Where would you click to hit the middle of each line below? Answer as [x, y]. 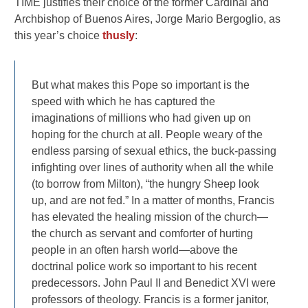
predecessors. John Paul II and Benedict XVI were [154, 283]
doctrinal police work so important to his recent [144, 266]
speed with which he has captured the [124, 101]
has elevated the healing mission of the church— [150, 217]
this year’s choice [59, 35]
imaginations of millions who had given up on [142, 118]
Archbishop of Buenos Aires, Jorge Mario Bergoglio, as [148, 19]
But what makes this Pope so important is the [141, 85]
